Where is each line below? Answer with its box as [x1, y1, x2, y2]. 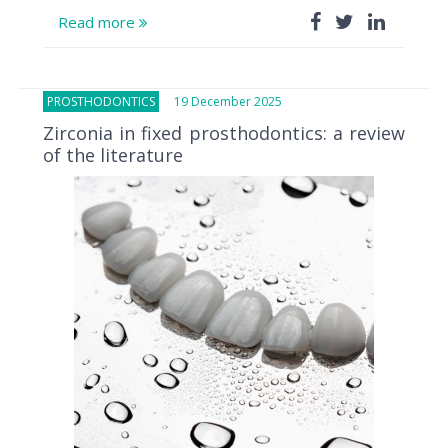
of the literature [43, 142, 183, 167]
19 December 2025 [159, 92, 282, 110]
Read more [58, 11, 139, 32]
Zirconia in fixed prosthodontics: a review [43, 120, 405, 145]
